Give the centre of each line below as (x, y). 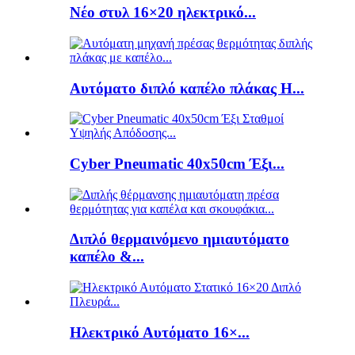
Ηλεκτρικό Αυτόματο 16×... (160, 332)
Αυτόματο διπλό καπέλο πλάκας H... (187, 88)
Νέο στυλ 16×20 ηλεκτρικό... (163, 13)
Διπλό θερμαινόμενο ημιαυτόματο (179, 239)
